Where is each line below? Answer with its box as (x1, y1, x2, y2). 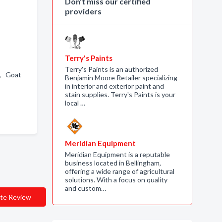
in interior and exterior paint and (64, 82, 164, 90)
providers (64, 6, 102, 16)
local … (64, 99, 85, 107)
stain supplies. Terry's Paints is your (64, 90, 175, 99)
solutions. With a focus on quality (64, 175, 167, 184)
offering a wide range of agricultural (64, 167, 174, 175)
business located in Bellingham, (64, 159, 161, 167)
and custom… (64, 184, 106, 192)
